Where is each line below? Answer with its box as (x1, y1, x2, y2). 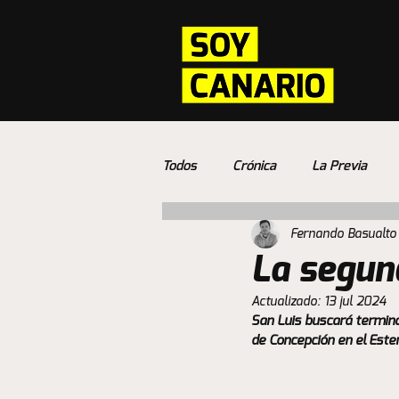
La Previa (312, 159, 367, 173)
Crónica (232, 159, 276, 173)
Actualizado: (251, 296, 324, 308)
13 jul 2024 (324, 296, 387, 308)
